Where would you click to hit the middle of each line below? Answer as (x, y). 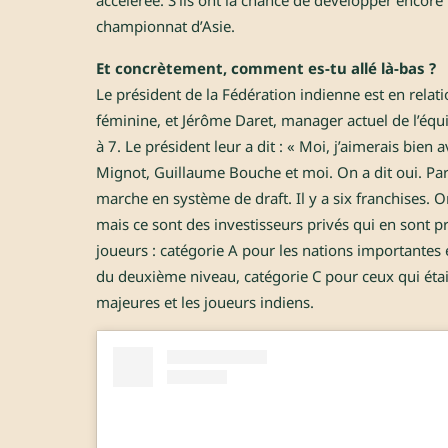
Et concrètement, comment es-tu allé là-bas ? (266, 67)
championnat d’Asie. (165, 25)
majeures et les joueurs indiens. (205, 301)
